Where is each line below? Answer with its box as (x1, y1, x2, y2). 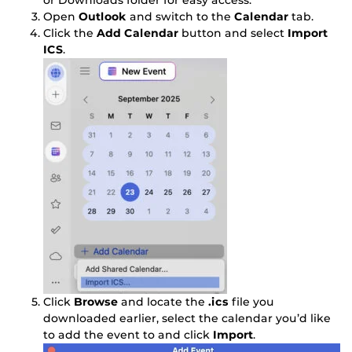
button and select (178, 26, 288, 41)
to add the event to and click (43, 328, 213, 343)
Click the (43, 26, 97, 41)
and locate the (118, 295, 205, 310)
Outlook (79, 9, 126, 24)
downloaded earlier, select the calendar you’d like (43, 311, 331, 326)
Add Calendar (97, 26, 178, 41)
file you (229, 295, 274, 310)
